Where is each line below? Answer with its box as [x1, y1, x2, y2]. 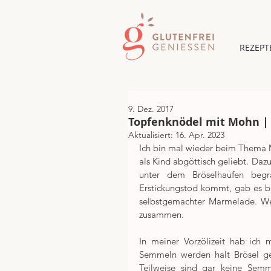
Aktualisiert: [128, 129, 175, 140]
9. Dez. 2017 [128, 103, 174, 114]
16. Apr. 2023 [175, 129, 224, 140]
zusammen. [139, 209, 184, 220]
